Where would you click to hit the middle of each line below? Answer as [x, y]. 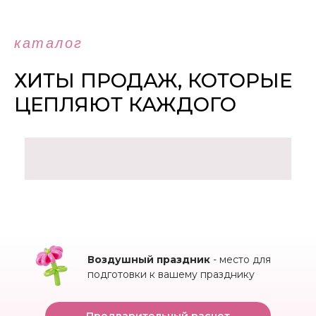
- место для [241, 260]
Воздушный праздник [149, 260]
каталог [49, 43]
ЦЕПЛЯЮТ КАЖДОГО [125, 104]
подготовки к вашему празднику [171, 274]
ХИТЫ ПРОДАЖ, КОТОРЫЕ [153, 80]
